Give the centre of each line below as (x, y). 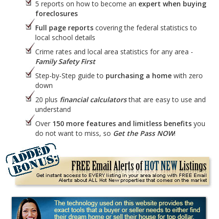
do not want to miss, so (74, 133)
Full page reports (64, 27)
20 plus (47, 99)
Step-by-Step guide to (70, 75)
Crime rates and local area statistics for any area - (114, 51)
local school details (65, 37)
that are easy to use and (166, 99)
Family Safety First (65, 61)
